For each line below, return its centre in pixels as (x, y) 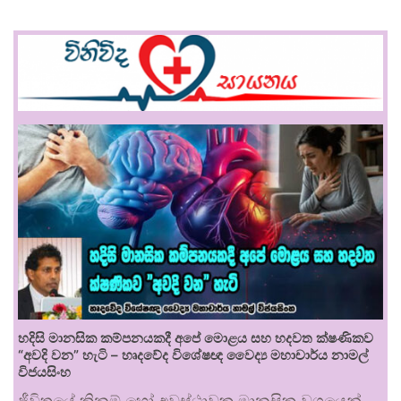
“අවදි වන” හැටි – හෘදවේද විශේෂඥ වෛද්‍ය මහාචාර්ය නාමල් (193, 354)
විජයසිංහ (44, 371)
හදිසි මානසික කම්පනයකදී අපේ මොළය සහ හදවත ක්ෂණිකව (196, 337)
